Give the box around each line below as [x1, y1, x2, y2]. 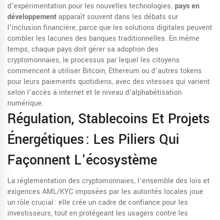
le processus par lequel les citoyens [63, 55, 180, 65]
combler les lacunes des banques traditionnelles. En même [7, 33, 199, 44]
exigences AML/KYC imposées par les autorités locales [7, 187, 188, 197]
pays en [175, 1, 199, 11]
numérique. [7, 98, 44, 109]
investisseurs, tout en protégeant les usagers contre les [7, 208, 188, 219]
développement [7, 12, 56, 22]
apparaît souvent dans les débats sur [56, 12, 178, 22]
